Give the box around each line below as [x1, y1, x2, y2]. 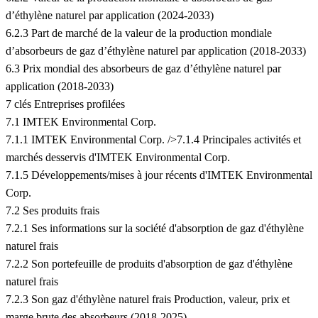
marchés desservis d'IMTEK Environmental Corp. [6, 151, 230, 164]
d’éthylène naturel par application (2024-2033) [6, 9, 214, 22]
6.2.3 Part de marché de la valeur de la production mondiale [6, 27, 272, 40]
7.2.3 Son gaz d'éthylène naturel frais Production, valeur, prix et [6, 293, 290, 306]
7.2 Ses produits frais [6, 204, 99, 217]
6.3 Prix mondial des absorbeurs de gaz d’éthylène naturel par [6, 62, 281, 75]
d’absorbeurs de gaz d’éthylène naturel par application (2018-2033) [6, 45, 306, 57]
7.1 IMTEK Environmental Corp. [6, 116, 156, 128]
